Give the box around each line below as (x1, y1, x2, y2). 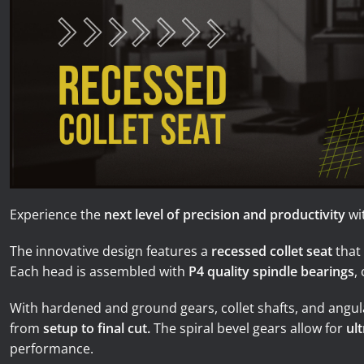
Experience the (10, 206, 104, 224)
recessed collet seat (211, 242, 332, 261)
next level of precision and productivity (104, 206, 345, 224)
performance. (10, 340, 93, 358)
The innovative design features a (10, 242, 211, 261)
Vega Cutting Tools (12, 118, 140, 137)
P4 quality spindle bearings (188, 262, 354, 281)
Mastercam (12, 162, 89, 182)
